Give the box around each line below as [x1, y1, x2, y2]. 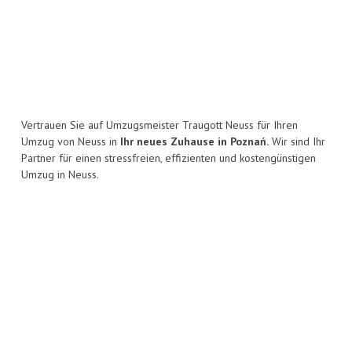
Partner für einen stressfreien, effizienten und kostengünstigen [21, 151, 316, 166]
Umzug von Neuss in [21, 134, 120, 149]
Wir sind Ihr [269, 134, 325, 149]
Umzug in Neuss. [21, 167, 99, 182]
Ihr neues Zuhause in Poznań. [120, 134, 269, 149]
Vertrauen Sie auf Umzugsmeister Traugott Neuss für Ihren [21, 118, 298, 133]
